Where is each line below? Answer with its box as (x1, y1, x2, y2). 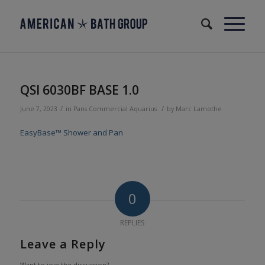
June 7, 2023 (20, 105, 57, 113)
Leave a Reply (20, 236, 106, 253)
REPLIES (120, 218, 145, 228)
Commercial (88, 105, 128, 113)
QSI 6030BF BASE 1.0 (20, 82, 139, 98)
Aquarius (129, 105, 157, 113)
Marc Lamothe (175, 105, 222, 113)
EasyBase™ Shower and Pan (20, 127, 123, 138)
